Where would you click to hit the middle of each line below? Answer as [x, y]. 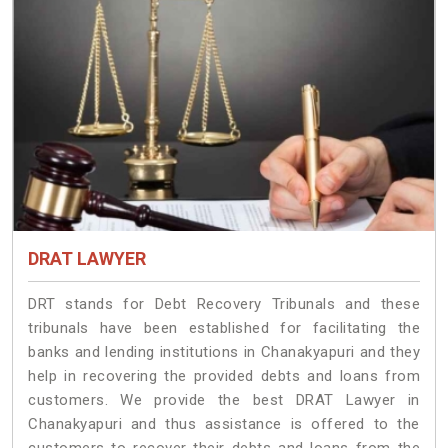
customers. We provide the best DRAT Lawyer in [224, 400]
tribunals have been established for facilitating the [224, 328]
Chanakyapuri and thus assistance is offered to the [224, 424]
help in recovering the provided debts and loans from [224, 376]
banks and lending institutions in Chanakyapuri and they [224, 352]
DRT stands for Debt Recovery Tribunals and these [224, 304]
